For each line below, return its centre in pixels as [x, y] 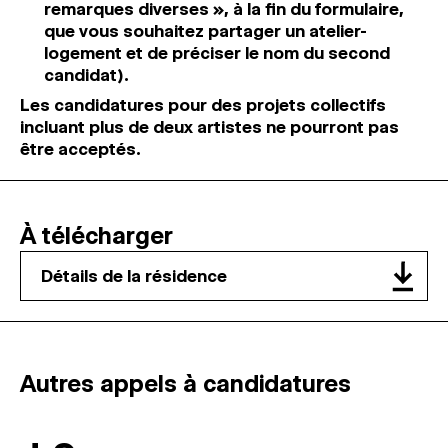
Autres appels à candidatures [185, 383]
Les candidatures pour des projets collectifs [203, 105]
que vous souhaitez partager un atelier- [205, 31]
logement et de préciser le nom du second [217, 53]
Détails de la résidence [134, 276]
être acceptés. [80, 149]
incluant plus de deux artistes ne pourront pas [209, 127]
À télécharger [96, 235]
